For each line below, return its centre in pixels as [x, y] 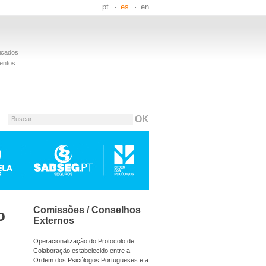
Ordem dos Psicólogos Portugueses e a [91, 260]
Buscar [22, 119]
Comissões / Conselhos [87, 210]
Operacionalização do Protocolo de [84, 241]
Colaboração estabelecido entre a [82, 250]
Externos [54, 221]
